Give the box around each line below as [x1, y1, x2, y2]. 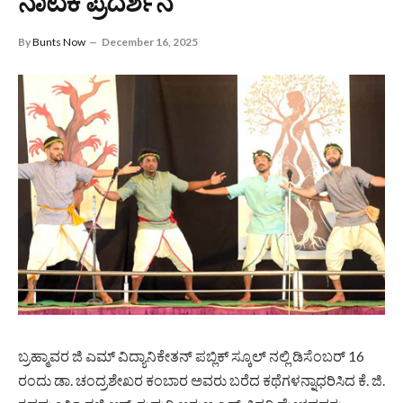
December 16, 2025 [102, 35, 198, 49]
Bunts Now [32, 35, 85, 49]
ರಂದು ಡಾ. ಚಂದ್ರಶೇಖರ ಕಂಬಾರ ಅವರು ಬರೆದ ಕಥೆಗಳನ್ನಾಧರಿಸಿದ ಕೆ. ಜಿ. [18, 371, 385, 389]
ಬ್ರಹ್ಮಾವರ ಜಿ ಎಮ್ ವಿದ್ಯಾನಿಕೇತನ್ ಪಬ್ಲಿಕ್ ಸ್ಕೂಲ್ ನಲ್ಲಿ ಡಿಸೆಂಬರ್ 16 [18, 346, 364, 364]
